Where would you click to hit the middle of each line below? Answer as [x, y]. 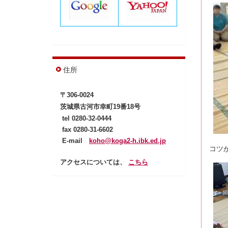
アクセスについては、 [94, 162]
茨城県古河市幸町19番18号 [100, 106]
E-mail [75, 140]
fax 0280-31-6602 [87, 129]
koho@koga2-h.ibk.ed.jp [127, 140]
